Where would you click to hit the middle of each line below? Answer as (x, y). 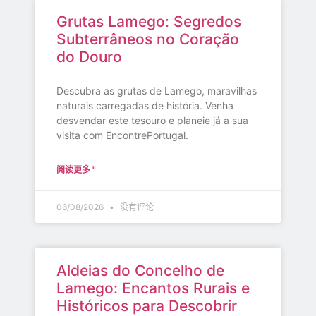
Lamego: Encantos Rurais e (153, 288)
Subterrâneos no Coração (148, 39)
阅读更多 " (76, 170)
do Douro (89, 57)
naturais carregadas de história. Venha (145, 106)
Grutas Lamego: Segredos (149, 22)
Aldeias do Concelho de (140, 271)
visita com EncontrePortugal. (122, 135)
